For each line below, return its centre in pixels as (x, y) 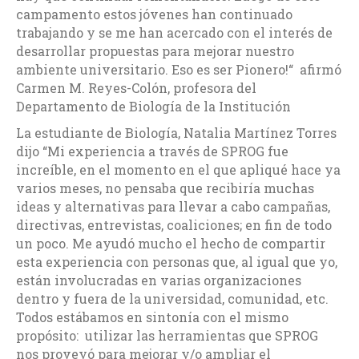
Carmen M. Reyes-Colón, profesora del (136, 87)
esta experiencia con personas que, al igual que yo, (177, 261)
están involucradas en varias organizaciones (159, 280)
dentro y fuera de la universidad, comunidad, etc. (172, 298)
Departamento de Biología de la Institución (153, 106)
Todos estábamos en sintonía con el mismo (152, 317)
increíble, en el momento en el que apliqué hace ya (178, 169)
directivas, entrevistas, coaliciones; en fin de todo (174, 224)
